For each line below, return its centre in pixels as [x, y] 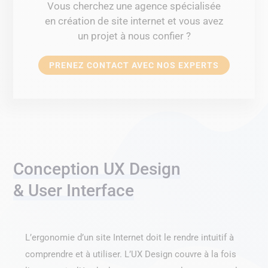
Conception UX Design [97, 169]
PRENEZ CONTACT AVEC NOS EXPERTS [134, 66]
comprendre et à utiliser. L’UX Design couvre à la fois [131, 255]
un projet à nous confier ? [134, 36]
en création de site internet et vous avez [134, 21]
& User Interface [74, 191]
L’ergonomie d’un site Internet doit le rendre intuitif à [130, 238]
